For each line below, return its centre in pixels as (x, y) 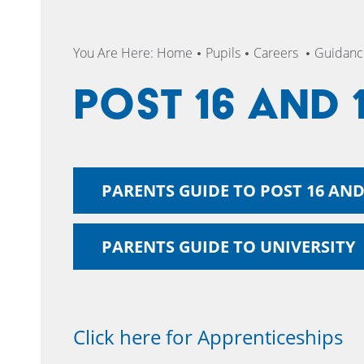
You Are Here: (115, 53)
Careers (277, 53)
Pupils (223, 53)
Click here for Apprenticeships (208, 337)
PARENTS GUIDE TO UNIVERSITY (228, 247)
